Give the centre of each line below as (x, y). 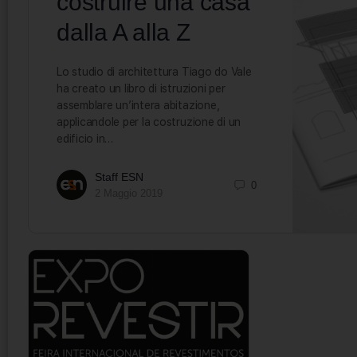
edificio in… (85, 139)
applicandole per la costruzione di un (149, 122)
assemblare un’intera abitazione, (138, 105)
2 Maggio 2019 (129, 193)
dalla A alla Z (124, 32)
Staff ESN (119, 177)
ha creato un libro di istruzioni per (141, 88)
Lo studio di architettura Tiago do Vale (154, 72)
